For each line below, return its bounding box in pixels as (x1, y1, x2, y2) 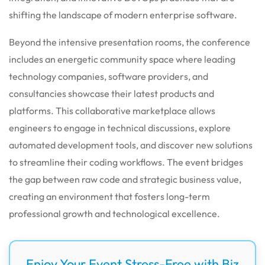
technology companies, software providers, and (9, 70, 208, 82)
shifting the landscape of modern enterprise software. (9, 8, 237, 21)
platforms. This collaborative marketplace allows (9, 104, 215, 117)
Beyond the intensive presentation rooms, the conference (9, 35, 250, 48)
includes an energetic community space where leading (9, 53, 235, 65)
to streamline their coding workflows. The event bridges (9, 156, 243, 168)
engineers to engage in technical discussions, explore (9, 121, 231, 134)
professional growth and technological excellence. (9, 207, 220, 219)
